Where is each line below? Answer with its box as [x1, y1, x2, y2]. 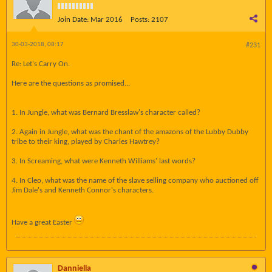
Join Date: [58, 16, 89, 24]
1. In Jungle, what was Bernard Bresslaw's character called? [12, 109, 200, 117]
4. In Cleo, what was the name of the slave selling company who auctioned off [12, 177, 259, 185]
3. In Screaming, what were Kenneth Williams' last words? [12, 157, 195, 165]
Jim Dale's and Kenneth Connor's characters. [12, 186, 154, 194]
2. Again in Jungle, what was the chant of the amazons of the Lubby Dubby [12, 128, 248, 136]
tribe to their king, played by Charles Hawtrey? [12, 138, 160, 146]
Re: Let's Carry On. [12, 60, 70, 68]
